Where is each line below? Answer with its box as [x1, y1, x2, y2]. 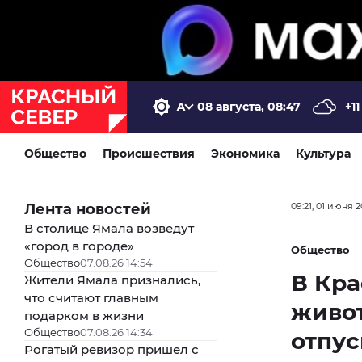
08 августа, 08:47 [197, 99, 301, 114]
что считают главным [24, 289, 158, 305]
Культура [296, 145, 351, 161]
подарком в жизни [24, 307, 144, 323]
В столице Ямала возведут [24, 220, 194, 236]
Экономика [211, 145, 280, 161]
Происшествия [103, 145, 195, 161]
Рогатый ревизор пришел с [24, 341, 199, 357]
